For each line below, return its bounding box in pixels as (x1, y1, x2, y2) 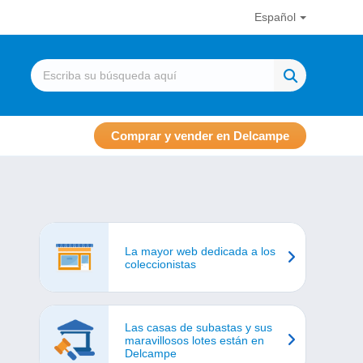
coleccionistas (125, 257, 196, 271)
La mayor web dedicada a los (125, 244, 275, 258)
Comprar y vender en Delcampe (111, 129, 289, 143)
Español (254, 11, 296, 23)
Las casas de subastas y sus (125, 320, 272, 334)
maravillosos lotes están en (125, 333, 264, 347)
